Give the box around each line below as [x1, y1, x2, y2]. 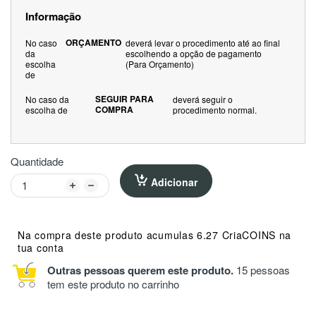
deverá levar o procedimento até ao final [125, 36, 280, 49]
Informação [25, 8, 81, 24]
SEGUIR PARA [95, 92, 154, 105]
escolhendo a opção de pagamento [125, 47, 262, 59]
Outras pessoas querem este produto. [47, 262, 233, 278]
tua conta [18, 240, 64, 255]
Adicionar [151, 174, 197, 189]
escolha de [25, 103, 72, 116]
